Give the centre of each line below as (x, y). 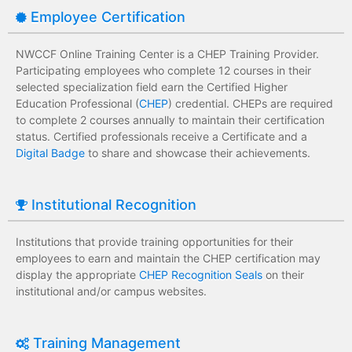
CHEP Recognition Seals (201, 275)
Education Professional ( (77, 103)
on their (283, 275)
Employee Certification (106, 17)
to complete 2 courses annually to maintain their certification (170, 120)
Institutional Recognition (112, 205)
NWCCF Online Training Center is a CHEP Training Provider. (167, 54)
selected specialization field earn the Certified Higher (152, 87)
